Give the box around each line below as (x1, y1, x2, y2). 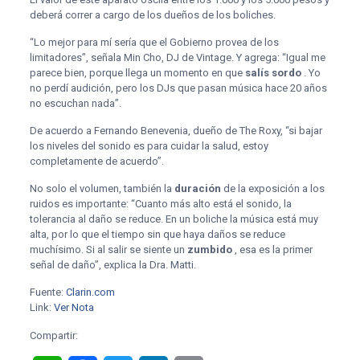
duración (174, 182, 221, 194)
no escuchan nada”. (29, 97, 121, 109)
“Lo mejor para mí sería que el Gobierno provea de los (29, 36, 279, 48)
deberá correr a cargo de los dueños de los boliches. (29, 9, 276, 21)
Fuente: (29, 286, 66, 298)
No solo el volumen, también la (29, 182, 174, 194)
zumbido (186, 243, 232, 256)
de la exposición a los (220, 182, 325, 194)
